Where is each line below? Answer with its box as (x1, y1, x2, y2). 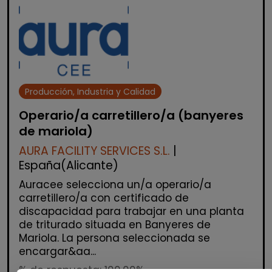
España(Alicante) (19, 157, 118, 174)
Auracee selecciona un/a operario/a (19, 177, 211, 192)
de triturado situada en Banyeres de (19, 217, 211, 233)
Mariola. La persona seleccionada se (19, 231, 210, 246)
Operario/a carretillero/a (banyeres (19, 107, 243, 124)
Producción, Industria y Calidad (25, 85, 156, 98)
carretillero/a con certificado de (19, 191, 189, 206)
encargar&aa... (19, 244, 96, 259)
